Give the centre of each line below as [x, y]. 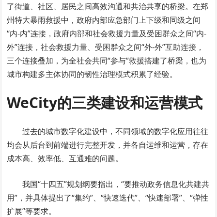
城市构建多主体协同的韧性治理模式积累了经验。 [92, 74]
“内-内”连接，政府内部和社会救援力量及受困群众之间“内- [107, 33]
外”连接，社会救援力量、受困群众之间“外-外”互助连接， [106, 47]
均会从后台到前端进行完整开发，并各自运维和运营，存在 [108, 145]
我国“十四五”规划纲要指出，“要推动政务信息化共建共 [116, 184]
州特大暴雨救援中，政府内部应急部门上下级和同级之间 [104, 20]
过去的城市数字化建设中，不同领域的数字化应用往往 [116, 131]
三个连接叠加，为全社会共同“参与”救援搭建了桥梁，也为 [107, 60]
